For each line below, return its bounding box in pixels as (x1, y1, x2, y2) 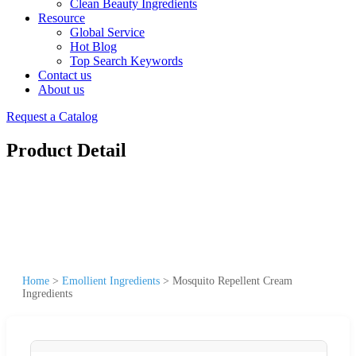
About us (38, 83, 84, 96)
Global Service (70, 25, 145, 39)
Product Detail (6, 139, 126, 161)
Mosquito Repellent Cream (172, 274, 292, 287)
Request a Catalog (6, 110, 98, 123)
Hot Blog (70, 40, 117, 53)
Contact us (38, 68, 91, 82)
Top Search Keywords (70, 54, 183, 68)
